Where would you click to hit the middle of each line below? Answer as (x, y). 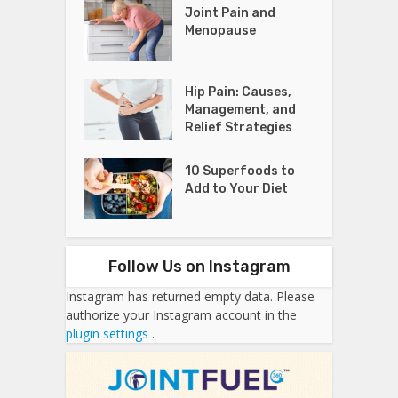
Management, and (241, 109)
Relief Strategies (239, 127)
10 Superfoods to (240, 171)
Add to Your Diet (237, 188)
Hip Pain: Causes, (239, 92)
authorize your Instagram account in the (181, 314)
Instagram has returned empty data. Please (190, 296)
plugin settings (109, 333)
